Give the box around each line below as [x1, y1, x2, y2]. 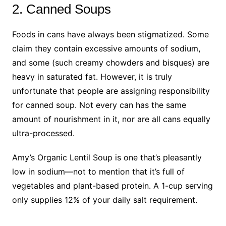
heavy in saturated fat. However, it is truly [12, 71, 172, 82]
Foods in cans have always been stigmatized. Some [12, 29, 209, 39]
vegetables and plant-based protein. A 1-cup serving [12, 180, 213, 191]
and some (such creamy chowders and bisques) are [12, 57, 209, 68]
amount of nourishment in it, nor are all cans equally [12, 114, 210, 124]
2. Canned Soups [12, 1, 111, 17]
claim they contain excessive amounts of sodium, [12, 43, 200, 53]
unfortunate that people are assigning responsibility [12, 85, 210, 96]
